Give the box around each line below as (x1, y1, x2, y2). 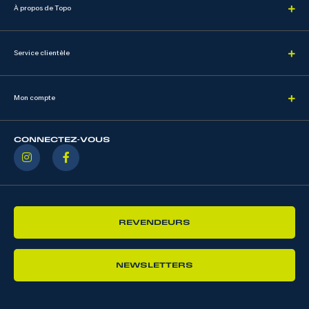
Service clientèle (14, 48, 70, 58)
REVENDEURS (119, 217, 190, 226)
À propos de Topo (14, 3, 71, 13)
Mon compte (14, 93, 55, 103)
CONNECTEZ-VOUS (14, 135, 110, 144)
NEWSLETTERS (116, 260, 193, 269)
